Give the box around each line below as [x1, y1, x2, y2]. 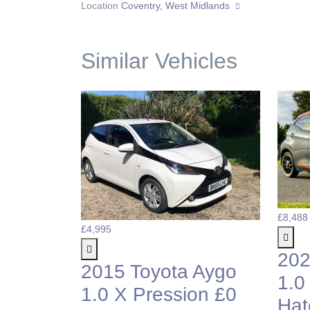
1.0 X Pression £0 [81, 284, 237, 306]
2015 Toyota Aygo [81, 261, 237, 283]
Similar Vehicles [81, 48, 237, 73]
